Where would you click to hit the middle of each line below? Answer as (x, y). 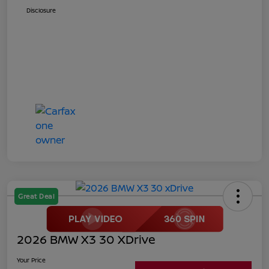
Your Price (31, 260)
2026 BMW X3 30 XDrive (86, 239)
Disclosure (41, 10)
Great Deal (36, 196)
